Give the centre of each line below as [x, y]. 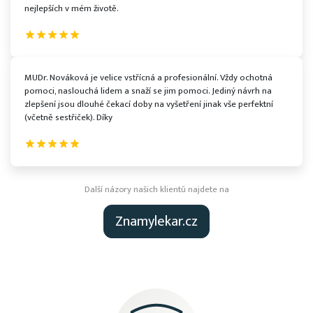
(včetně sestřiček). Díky [68, 117]
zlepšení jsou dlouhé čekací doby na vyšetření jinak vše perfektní [149, 104]
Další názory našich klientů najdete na [156, 190]
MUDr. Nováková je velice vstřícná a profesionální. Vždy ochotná [148, 78]
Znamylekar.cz [156, 221]
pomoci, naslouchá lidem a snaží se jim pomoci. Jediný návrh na [148, 91]
